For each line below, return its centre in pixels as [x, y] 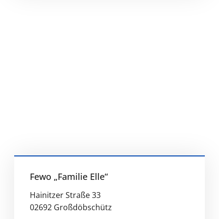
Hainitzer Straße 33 [65, 195]
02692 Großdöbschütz [71, 207]
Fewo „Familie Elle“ [69, 176]
